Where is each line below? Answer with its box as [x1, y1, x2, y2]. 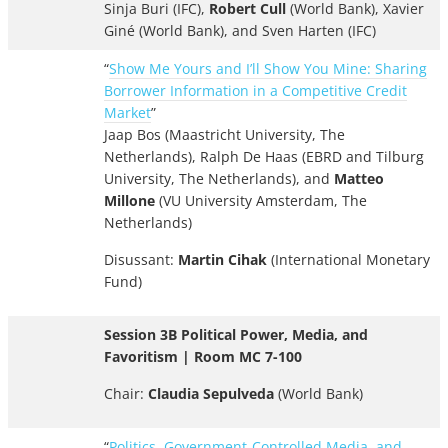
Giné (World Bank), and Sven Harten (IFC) [104, 21, 376, 41]
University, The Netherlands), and [104, 169, 334, 189]
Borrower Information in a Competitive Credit [104, 81, 407, 101]
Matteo [334, 169, 384, 189]
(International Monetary [267, 250, 430, 270]
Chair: [104, 384, 148, 404]
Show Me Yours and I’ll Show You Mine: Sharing [109, 59, 427, 79]
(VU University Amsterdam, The [155, 191, 367, 211]
